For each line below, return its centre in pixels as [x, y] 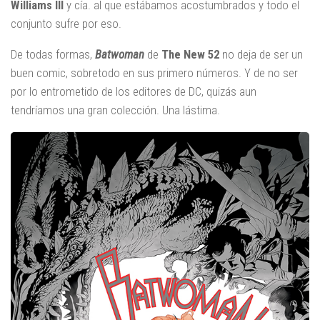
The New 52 [190, 54]
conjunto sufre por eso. [66, 24]
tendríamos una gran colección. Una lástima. [115, 110]
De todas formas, [53, 54]
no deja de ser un [261, 54]
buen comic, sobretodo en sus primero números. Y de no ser [154, 73]
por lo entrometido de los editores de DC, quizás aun [134, 91]
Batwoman [120, 54]
